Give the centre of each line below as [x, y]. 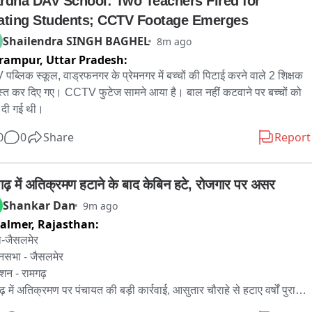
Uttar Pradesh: [87, 60]
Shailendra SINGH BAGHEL [76, 41]
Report [292, 137]
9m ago [100, 205]
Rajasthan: [68, 224]
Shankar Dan [39, 205]
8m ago [174, 41]
